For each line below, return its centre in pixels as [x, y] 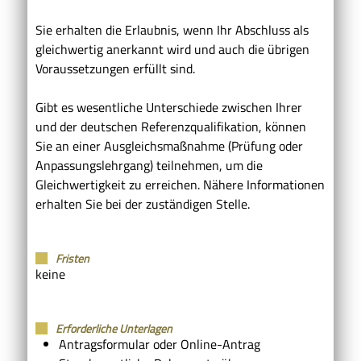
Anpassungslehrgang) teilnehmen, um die [149, 165]
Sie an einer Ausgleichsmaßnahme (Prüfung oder [169, 145]
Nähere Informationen [264, 184]
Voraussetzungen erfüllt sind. [115, 68]
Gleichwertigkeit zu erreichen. [119, 184]
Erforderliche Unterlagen [114, 328]
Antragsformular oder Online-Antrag [159, 344]
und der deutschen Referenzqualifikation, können [171, 126]
